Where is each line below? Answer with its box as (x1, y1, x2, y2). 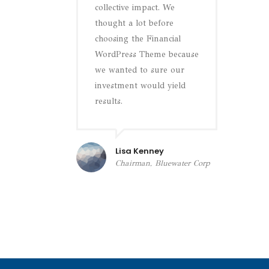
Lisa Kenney (115, 145, 164, 157)
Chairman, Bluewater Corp (115, 159, 210, 168)
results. (95, 96, 122, 106)
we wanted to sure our (95, 65, 184, 75)
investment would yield (95, 80, 186, 91)
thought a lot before (95, 18, 174, 28)
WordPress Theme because (95, 49, 199, 59)
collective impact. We (95, 2, 175, 13)
